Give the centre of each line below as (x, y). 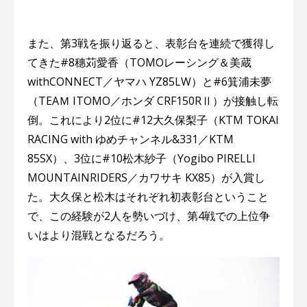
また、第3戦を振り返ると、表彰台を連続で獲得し (151, 44)
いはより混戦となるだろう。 (99, 235)
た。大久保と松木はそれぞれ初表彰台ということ (148, 197)
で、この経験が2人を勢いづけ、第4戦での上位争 (149, 216)
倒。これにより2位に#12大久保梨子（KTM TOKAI (153, 120)
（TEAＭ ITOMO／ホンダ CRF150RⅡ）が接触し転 (153, 101)
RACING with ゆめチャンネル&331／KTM (131, 139)
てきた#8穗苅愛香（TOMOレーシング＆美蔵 (139, 63)
